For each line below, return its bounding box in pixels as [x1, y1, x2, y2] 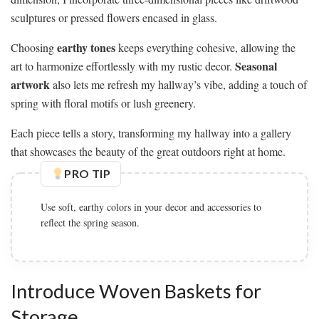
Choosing [11, 40, 57, 56]
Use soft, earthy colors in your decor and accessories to [41, 200, 261, 214]
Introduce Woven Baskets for [11, 278, 261, 303]
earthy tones [57, 39, 115, 56]
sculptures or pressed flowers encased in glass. [11, 10, 217, 26]
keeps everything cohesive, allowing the [115, 40, 296, 56]
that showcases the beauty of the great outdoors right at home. [11, 144, 286, 159]
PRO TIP [64, 167, 111, 181]
